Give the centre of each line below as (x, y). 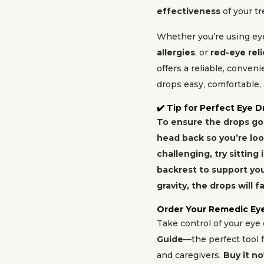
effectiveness (189, 11)
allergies (176, 52)
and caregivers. (190, 255)
